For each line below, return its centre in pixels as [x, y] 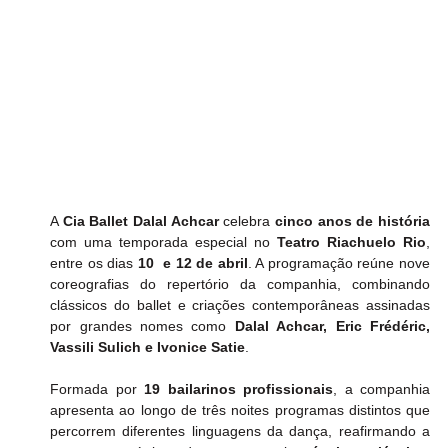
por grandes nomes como [142, 326]
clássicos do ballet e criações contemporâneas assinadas [240, 305]
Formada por [97, 389]
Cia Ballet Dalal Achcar [140, 221]
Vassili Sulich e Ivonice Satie [148, 347]
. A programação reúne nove [339, 263]
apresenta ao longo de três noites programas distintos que [240, 410]
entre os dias [94, 263]
